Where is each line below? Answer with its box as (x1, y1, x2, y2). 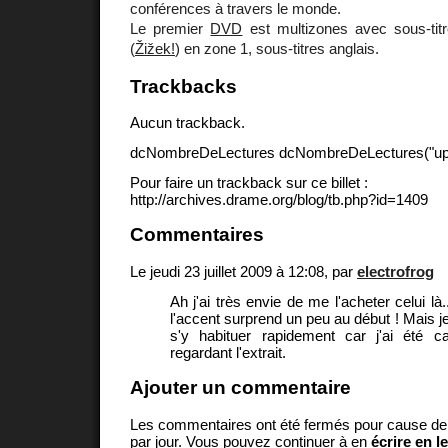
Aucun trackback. (130, 114, 245, 132)
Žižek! (135, 39, 175, 57)
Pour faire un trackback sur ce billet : (130, 173, 368, 191)
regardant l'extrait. (170, 343, 286, 361)
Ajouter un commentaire (130, 377, 351, 399)
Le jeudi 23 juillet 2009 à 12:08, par (130, 262, 357, 280)
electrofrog (357, 262, 434, 280)
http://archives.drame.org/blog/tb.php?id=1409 (130, 190, 428, 208)
